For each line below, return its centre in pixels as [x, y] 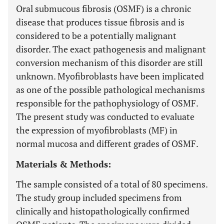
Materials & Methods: [63, 164]
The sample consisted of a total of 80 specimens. [112, 184]
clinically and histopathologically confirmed [103, 211]
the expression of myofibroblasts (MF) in [97, 130]
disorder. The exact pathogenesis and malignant [111, 49]
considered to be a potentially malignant [96, 35]
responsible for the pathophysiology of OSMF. [107, 103]
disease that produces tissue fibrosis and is [100, 22]
